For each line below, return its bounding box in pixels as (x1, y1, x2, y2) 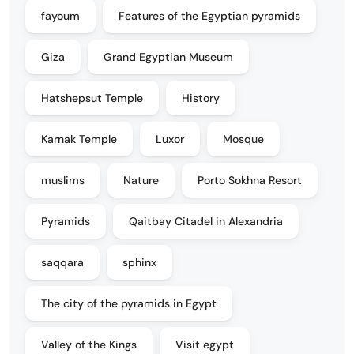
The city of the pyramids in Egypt (41, 296, 217, 311)
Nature (123, 173, 159, 187)
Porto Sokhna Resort (198, 173, 302, 187)
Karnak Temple (41, 132, 117, 146)
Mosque (223, 132, 264, 146)
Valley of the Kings (41, 337, 137, 352)
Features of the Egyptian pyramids (119, 9, 300, 23)
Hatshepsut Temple (41, 91, 143, 105)
